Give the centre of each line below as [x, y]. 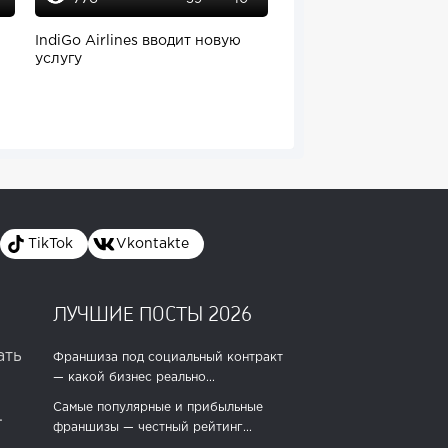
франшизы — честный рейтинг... [152, 428]
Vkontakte [152, 244]
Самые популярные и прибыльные [157, 408]
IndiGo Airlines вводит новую [138, 41]
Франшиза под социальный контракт [167, 358]
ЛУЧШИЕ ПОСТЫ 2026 [152, 313]
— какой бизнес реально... [133, 378]
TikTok [50, 244]
